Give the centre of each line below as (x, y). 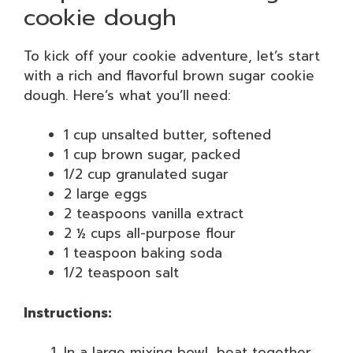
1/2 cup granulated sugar (146, 174)
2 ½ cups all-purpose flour (150, 233)
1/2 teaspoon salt (121, 273)
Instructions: (68, 312)
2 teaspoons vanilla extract (154, 214)
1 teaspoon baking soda (143, 253)
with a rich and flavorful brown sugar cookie (169, 75)
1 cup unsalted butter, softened (167, 135)
